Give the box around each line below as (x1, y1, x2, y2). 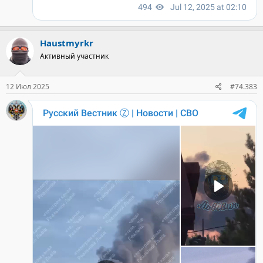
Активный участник (40, 51, 109, 61)
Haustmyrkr (40, 37, 93, 49)
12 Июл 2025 (6, 81, 49, 92)
